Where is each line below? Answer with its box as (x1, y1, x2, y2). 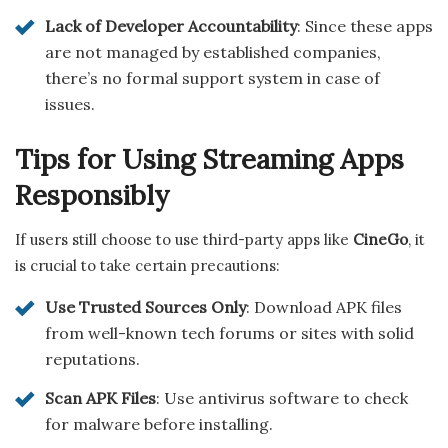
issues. (45, 94, 95, 115)
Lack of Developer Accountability (45, 16, 297, 37)
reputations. (45, 349, 140, 370)
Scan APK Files (45, 388, 156, 409)
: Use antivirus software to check (156, 388, 408, 409)
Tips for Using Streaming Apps (15, 142, 404, 177)
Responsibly (15, 178, 170, 213)
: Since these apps (297, 16, 433, 37)
